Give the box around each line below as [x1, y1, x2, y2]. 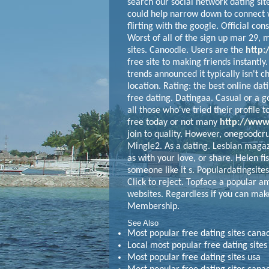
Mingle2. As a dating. [127, 142, 210, 151]
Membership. [127, 202, 180, 211]
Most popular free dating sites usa [127, 253, 261, 262]
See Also [127, 219, 159, 228]
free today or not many [127, 118, 220, 127]
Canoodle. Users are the [150, 46, 246, 55]
